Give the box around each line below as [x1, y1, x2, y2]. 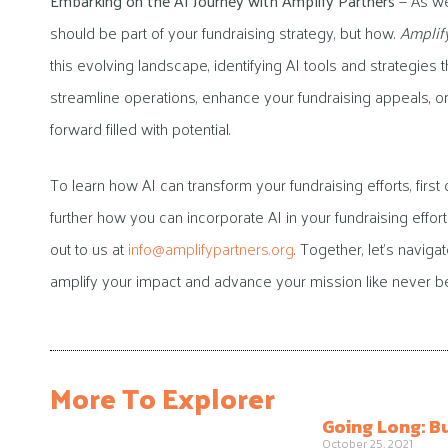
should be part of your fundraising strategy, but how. [50, 17, 400, 47]
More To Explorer [50, 371, 275, 423]
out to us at [50, 233, 128, 263]
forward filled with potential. [50, 113, 231, 143]
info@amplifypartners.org [128, 233, 294, 263]
